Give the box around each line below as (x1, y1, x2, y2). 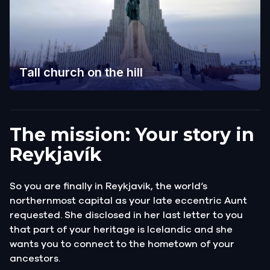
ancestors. (10, 253, 63, 263)
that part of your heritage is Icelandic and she (10, 224, 233, 234)
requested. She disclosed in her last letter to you (10, 210, 243, 220)
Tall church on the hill (19, 64, 143, 80)
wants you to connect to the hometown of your (10, 239, 234, 249)
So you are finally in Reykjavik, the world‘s (10, 181, 207, 191)
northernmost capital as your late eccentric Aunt (10, 195, 247, 206)
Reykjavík (10, 143, 102, 166)
